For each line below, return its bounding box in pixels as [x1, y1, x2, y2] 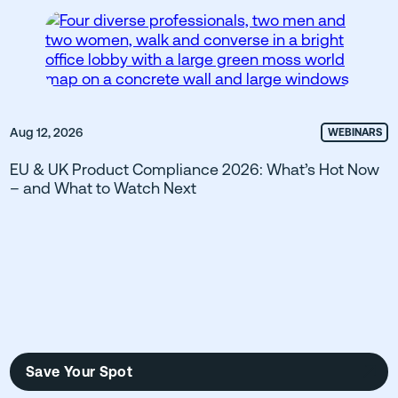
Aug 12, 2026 [10, 125, 83, 139]
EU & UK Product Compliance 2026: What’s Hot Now [10, 160, 379, 179]
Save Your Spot [26, 362, 133, 380]
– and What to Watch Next [10, 179, 196, 197]
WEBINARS [327, 126, 382, 139]
